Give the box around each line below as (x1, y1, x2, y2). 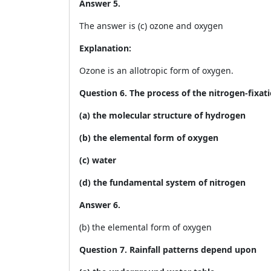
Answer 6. (79, 199, 123, 211)
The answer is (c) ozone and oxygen (79, 20, 223, 31)
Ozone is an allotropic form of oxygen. (79, 65, 233, 76)
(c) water (79, 154, 116, 166)
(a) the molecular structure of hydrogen (79, 109, 246, 121)
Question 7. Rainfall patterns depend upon (79, 244, 256, 255)
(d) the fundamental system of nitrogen (79, 177, 246, 188)
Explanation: (79, 42, 131, 54)
